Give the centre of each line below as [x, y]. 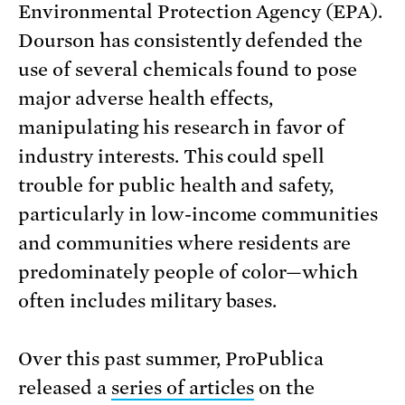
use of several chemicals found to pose [188, 70]
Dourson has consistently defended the [191, 41]
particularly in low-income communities [198, 215]
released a [65, 388]
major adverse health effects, [146, 99]
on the [285, 388]
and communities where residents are [185, 244]
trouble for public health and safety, [176, 186]
